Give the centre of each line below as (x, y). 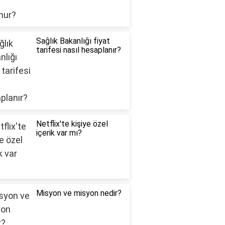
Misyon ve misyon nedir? (79, 193)
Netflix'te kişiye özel (72, 124)
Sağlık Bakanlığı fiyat (73, 41)
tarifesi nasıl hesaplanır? (78, 50)
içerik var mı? (59, 133)
